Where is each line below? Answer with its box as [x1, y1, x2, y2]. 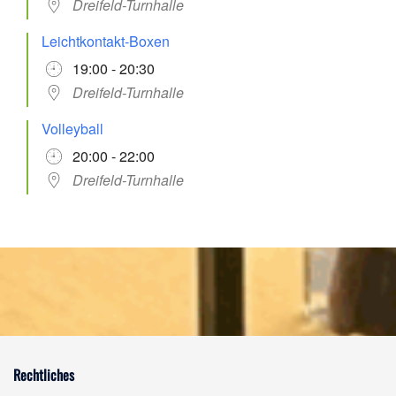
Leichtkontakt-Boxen [42, 30, 170, 51]
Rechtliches [13, 363, 74, 385]
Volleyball [42, 118, 103, 139]
